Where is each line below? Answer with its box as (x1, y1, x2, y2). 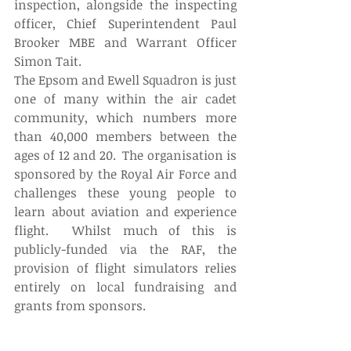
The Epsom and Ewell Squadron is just (14, 71, 237, 89)
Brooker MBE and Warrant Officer (14, 33, 237, 51)
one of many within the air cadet (14, 89, 237, 107)
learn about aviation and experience (14, 202, 237, 220)
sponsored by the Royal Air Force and (14, 165, 237, 183)
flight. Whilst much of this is (14, 221, 237, 239)
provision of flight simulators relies (14, 259, 237, 277)
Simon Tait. (14, 52, 81, 70)
